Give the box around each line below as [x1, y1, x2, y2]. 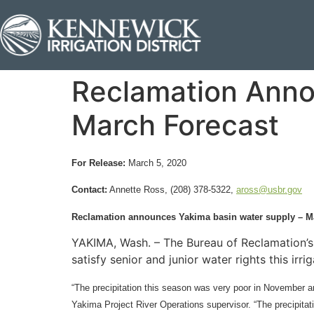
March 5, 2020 [125, 158, 186, 168]
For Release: [71, 158, 125, 168]
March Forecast [71, 108, 279, 142]
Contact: [71, 184, 107, 196]
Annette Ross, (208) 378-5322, [107, 184, 236, 196]
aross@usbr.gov [236, 184, 302, 196]
